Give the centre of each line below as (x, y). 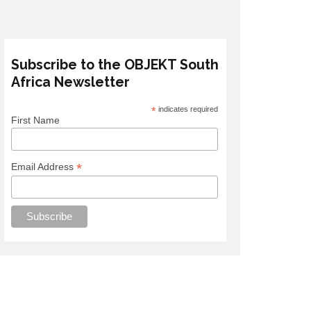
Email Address (43, 167)
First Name (35, 120)
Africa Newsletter (70, 82)
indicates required (187, 109)
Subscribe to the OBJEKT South (115, 65)
